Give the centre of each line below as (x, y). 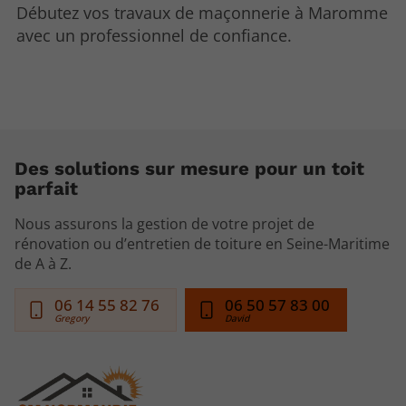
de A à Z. (43, 264)
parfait (46, 189)
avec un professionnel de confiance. (155, 35)
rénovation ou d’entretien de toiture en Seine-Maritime (202, 244)
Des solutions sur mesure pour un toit (189, 169)
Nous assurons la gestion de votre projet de (164, 224)
